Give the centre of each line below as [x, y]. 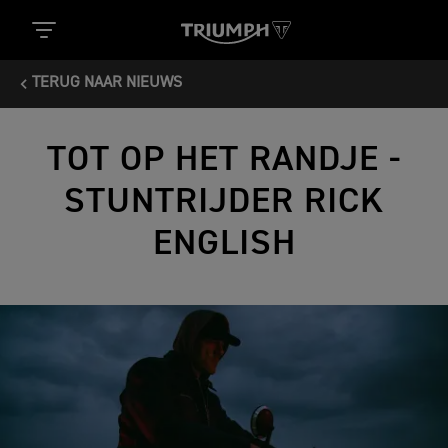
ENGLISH [224, 244]
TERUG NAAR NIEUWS [107, 83]
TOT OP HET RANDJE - [224, 160]
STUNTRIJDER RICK [224, 202]
